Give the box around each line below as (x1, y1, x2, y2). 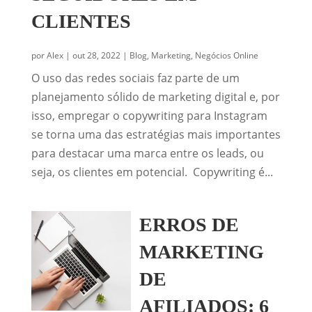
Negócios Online (194, 49, 258, 61)
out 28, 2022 (72, 49, 120, 61)
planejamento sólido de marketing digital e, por (31, 89, 280, 104)
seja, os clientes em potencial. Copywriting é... (31, 164, 273, 180)
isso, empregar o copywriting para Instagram (31, 108, 267, 123)
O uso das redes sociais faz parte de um (31, 70, 240, 86)
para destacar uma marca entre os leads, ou (31, 146, 264, 161)
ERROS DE (139, 214, 240, 235)
